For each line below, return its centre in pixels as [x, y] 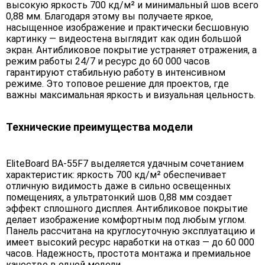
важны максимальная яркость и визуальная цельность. [131, 95]
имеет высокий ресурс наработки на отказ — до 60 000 [130, 242]
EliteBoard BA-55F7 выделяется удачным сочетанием [125, 163]
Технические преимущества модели [99, 127]
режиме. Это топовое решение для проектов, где [117, 83]
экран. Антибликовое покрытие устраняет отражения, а [131, 50]
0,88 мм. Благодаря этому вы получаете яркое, [109, 16]
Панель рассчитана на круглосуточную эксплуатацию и [130, 231]
